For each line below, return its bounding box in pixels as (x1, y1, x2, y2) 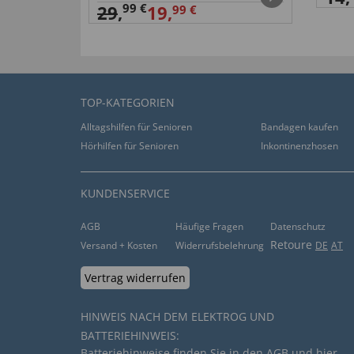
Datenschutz (269, 220, 326, 233)
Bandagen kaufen (261, 120, 338, 134)
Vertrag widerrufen (85, 270, 186, 285)
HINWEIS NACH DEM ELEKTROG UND (81, 309, 274, 324)
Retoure (269, 237, 315, 252)
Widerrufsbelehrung (175, 239, 264, 252)
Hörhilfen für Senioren (81, 139, 179, 153)
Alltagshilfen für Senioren (81, 120, 192, 134)
